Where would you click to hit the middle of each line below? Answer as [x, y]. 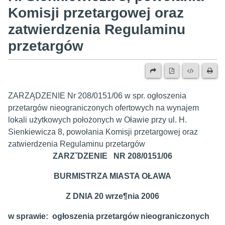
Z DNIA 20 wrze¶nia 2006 [113, 196]
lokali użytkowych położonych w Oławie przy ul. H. [97, 120]
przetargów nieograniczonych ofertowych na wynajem [103, 108]
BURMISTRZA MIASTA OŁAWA [113, 176]
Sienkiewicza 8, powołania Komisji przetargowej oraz [103, 132]
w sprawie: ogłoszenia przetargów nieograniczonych [109, 216]
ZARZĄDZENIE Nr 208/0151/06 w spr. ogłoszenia [97, 96]
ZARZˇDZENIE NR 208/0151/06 [113, 156]
